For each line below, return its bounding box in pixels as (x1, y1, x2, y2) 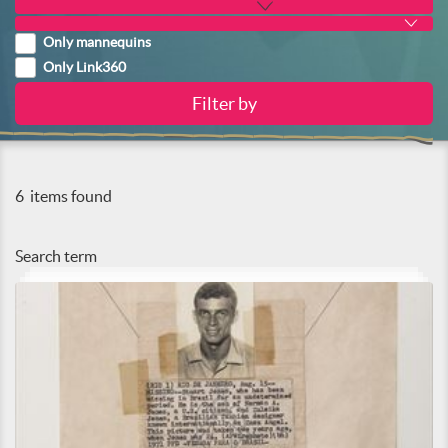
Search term (15, 247, 97, 265)
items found (27, 187, 112, 205)
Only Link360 (43, 59, 126, 76)
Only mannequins (43, 34, 151, 51)
